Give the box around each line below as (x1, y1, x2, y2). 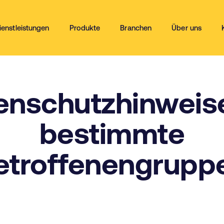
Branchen (120, 24, 152, 32)
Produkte (69, 24, 100, 32)
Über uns (171, 24, 202, 32)
